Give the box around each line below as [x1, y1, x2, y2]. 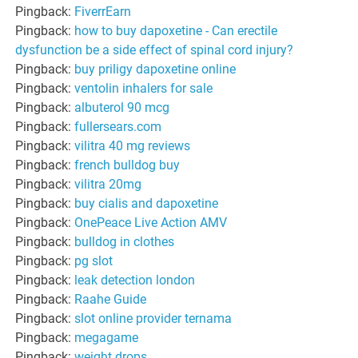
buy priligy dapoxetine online [74, 61, 237, 77]
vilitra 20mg [74, 176, 142, 192]
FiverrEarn [74, 3, 132, 19]
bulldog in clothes [74, 233, 175, 249]
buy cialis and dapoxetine [74, 195, 219, 211]
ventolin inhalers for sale [74, 80, 213, 96]
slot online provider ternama [74, 310, 233, 326]
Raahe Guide [74, 291, 147, 307]
